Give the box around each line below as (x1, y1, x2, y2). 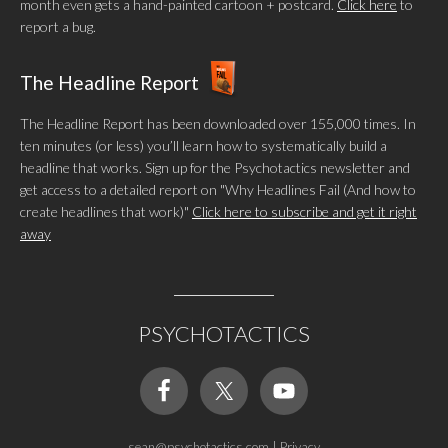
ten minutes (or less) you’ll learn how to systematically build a (20, 137, 387, 155)
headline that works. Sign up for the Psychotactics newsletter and (20, 159, 410, 177)
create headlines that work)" (20, 203, 192, 221)
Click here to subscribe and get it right (192, 203, 417, 221)
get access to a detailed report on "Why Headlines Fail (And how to (20, 181, 416, 199)
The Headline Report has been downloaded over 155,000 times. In (20, 115, 416, 133)
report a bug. (20, 18, 96, 36)
